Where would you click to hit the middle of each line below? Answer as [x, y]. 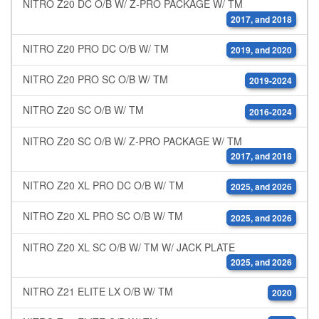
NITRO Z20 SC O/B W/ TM [83, 110]
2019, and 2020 [261, 50]
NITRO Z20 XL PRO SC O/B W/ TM [103, 216]
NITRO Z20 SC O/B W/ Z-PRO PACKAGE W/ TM [132, 141]
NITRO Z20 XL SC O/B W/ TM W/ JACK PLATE [129, 247]
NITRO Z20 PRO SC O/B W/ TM [95, 79]
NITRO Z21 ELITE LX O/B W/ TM [98, 292]
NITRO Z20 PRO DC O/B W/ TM [96, 48]
